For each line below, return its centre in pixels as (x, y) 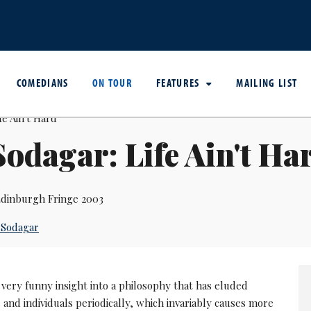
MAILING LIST (267, 82)
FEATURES (180, 82)
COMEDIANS (42, 82)
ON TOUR (112, 82)
